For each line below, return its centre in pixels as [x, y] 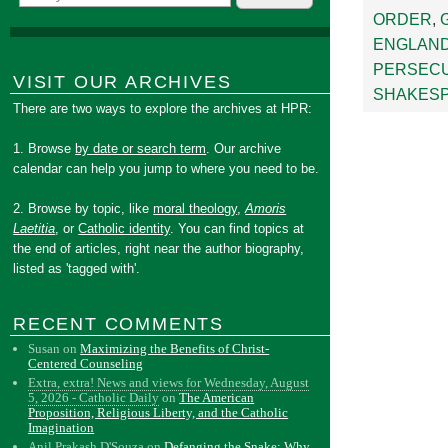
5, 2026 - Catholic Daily [94, 397]
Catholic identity [124, 228]
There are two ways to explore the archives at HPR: [163, 108]
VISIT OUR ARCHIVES [122, 82]
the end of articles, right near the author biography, [159, 248]
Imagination [61, 427]
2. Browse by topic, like [83, 208]
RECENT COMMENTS [118, 324]
